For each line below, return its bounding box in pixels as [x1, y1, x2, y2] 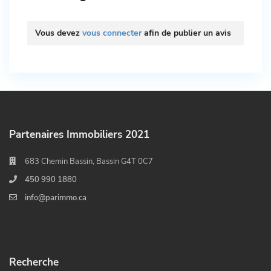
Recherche [9, 255, 59, 269]
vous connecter [82, 27, 142, 39]
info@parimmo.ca [25, 192, 87, 203]
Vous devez [35, 27, 82, 39]
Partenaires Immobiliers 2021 [9, 128, 149, 142]
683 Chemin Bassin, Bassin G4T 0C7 [25, 156, 153, 167]
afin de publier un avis [142, 27, 231, 39]
